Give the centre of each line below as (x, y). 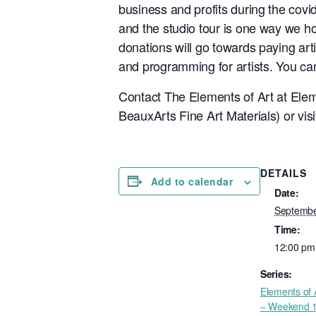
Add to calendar (192, 181)
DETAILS (284, 172)
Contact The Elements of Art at (205, 96)
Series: (276, 273)
